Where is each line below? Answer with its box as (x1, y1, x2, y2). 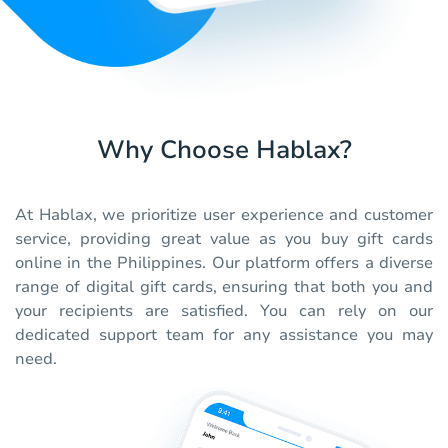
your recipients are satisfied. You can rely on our (15, 300, 433, 323)
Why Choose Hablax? (96, 133, 352, 168)
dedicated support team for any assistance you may (15, 324, 433, 347)
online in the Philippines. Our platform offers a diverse (15, 252, 433, 275)
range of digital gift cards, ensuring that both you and (15, 276, 433, 299)
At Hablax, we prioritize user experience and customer (15, 204, 433, 227)
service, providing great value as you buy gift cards (15, 228, 433, 251)
